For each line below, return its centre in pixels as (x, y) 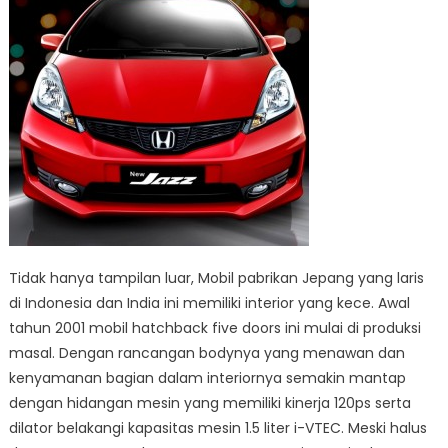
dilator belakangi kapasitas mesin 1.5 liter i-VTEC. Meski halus (217, 428)
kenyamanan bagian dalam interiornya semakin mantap (207, 378)
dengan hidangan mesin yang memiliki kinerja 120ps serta (209, 403)
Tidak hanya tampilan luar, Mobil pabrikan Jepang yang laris (216, 278)
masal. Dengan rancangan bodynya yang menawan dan (206, 353)
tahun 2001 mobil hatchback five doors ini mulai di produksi (214, 328)
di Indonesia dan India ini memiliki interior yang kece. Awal (209, 303)
